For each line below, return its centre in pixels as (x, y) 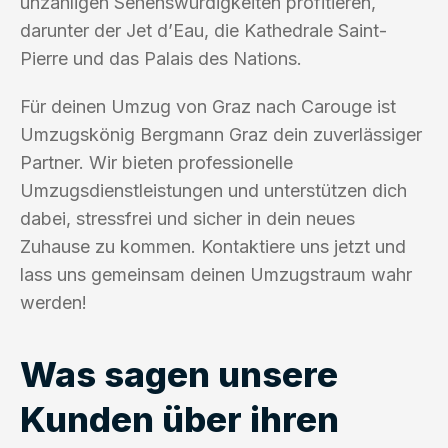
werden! (53, 302)
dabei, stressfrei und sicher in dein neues (187, 218)
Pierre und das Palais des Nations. (161, 58)
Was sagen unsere (179, 373)
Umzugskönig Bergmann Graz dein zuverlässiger (221, 134)
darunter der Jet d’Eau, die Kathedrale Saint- (203, 30)
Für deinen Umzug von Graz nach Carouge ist (208, 106)
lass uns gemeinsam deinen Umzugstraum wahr (216, 274)
